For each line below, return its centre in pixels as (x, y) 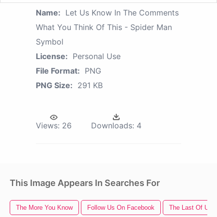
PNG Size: (54, 85)
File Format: (58, 71)
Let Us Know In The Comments (122, 13)
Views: (48, 126)
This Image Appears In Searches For (85, 183)
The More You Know (44, 208)
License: (52, 56)
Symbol (50, 42)
